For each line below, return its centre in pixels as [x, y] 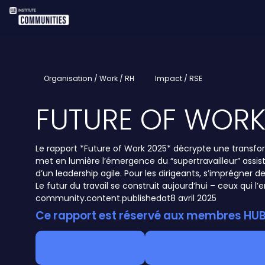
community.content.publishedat [103, 198]
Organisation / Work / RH [89, 78]
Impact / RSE [179, 78]
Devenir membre [90, 246]
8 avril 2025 [193, 198]
